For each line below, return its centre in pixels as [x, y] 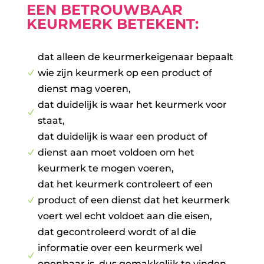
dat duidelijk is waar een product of [122, 137]
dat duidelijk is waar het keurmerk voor [132, 105]
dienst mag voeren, [84, 89]
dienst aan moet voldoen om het [116, 153]
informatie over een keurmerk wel [120, 248]
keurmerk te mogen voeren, [105, 169]
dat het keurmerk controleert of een [125, 184]
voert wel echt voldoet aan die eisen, [125, 216]
